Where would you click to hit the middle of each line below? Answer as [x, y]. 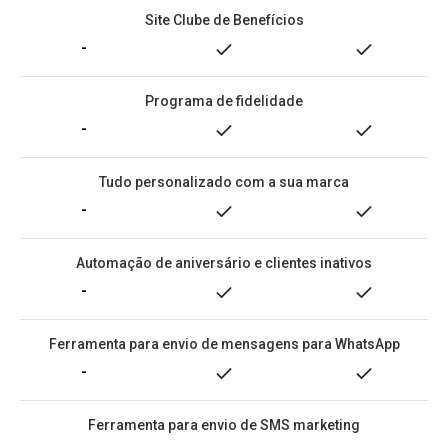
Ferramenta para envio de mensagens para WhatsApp [224, 344]
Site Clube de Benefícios [224, 20]
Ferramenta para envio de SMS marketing [224, 425]
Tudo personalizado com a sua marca [224, 182]
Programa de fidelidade [224, 101]
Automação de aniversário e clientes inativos [224, 263]
